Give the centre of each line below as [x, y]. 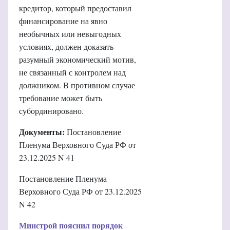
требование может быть [61, 98]
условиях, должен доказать [66, 46]
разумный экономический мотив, [78, 59]
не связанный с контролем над [72, 72]
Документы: [42, 131]
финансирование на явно [63, 21]
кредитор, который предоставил [75, 8]
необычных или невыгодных [70, 33]
